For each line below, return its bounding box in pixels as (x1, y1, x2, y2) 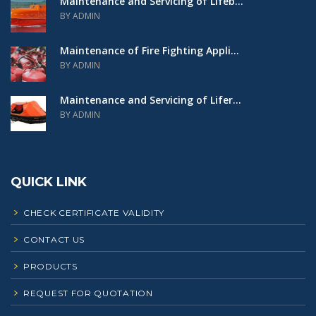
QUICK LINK (11, 174, 87, 190)
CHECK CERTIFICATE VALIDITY (23, 207, 165, 218)
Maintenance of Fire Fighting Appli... (60, 44, 239, 57)
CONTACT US (23, 234, 85, 245)
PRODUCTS (23, 261, 78, 272)
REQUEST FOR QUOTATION (23, 288, 153, 298)
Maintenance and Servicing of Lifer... (60, 93, 241, 107)
